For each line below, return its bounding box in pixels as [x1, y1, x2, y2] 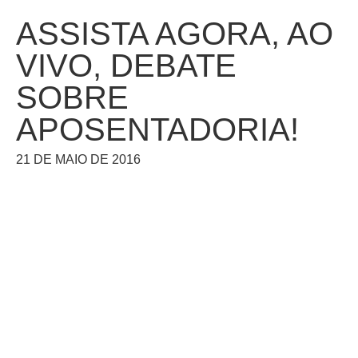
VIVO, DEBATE [16, 48, 237, 83]
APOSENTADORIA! [16, 112, 299, 147]
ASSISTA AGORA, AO [16, 16, 333, 51]
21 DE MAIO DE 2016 [16, 153, 141, 166]
